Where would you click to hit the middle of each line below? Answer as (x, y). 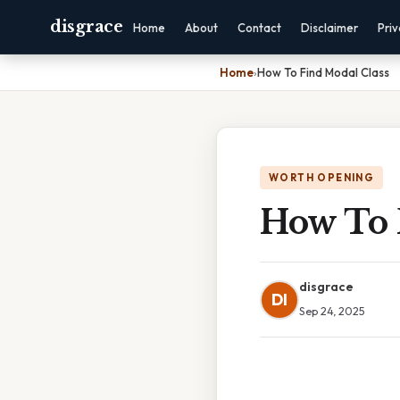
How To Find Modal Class (323, 72)
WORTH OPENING (322, 178)
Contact (259, 28)
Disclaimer (329, 28)
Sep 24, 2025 (332, 311)
